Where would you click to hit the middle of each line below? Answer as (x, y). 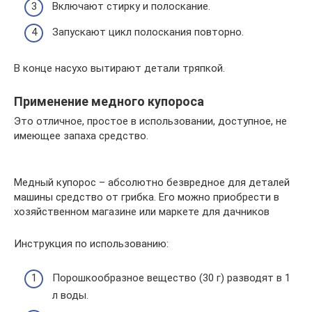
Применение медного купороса (109, 102)
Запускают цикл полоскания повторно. (148, 32)
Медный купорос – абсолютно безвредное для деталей (152, 183)
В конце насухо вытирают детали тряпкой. (119, 69)
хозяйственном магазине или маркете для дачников (142, 212)
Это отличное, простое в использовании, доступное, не (150, 122)
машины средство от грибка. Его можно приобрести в (147, 197)
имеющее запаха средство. (81, 136)
